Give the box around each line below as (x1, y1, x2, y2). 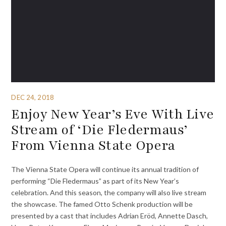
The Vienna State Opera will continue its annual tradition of (11, 164, 199, 174)
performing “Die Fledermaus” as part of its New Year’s (11, 176, 180, 185)
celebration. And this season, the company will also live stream (11, 188, 207, 197)
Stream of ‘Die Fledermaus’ (11, 121, 188, 139)
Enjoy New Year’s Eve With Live (11, 105, 214, 124)
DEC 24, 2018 (11, 93, 54, 101)
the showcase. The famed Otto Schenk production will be (11, 199, 193, 208)
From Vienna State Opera (11, 136, 176, 155)
